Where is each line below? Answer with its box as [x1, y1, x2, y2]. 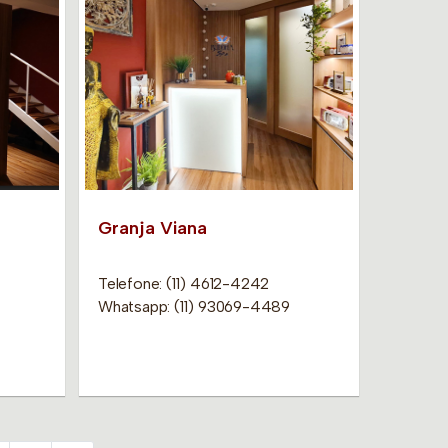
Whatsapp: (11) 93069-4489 [97, 296, 290, 316]
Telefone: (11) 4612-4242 [97, 273, 270, 293]
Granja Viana [97, 216, 207, 239]
